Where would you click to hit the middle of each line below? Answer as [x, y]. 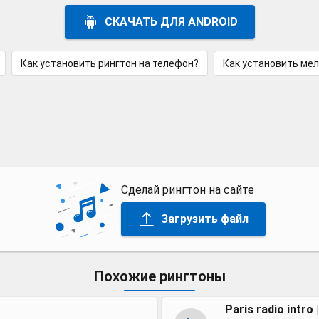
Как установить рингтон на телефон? [109, 63]
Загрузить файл [204, 219]
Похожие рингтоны [159, 276]
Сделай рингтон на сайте [187, 189]
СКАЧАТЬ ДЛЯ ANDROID [171, 22]
